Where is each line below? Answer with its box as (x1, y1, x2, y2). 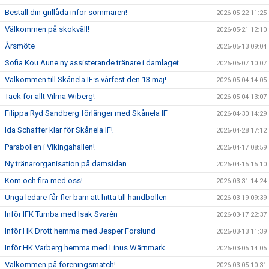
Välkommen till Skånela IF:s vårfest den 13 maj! (5, 75, 166, 84)
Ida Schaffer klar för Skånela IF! (5, 125, 113, 134)
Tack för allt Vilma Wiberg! (5, 92, 95, 101)
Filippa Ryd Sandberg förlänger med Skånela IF (5, 109, 168, 118)
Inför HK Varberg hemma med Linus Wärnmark (5, 243, 165, 252)
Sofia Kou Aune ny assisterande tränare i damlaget (5, 58, 179, 67)
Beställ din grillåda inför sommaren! (5, 8, 127, 17)
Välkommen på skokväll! (5, 25, 89, 34)
